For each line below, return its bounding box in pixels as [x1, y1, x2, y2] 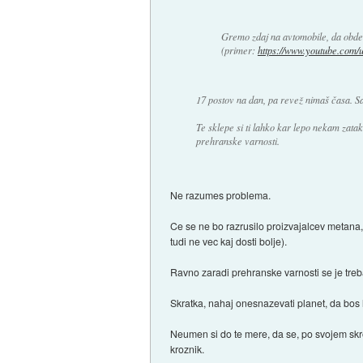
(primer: [220, 44, 258, 58]
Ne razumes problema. [170, 188, 271, 203]
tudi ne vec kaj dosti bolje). [170, 234, 288, 249]
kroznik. [170, 342, 205, 357]
